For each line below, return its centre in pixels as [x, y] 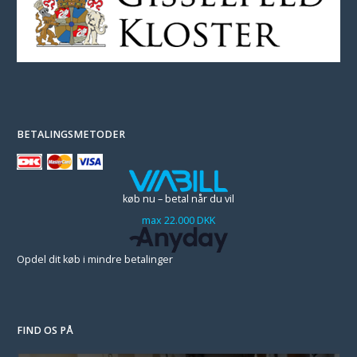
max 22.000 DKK [178, 220]
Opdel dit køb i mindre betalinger [95, 260]
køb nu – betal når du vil [178, 198]
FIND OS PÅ [45, 331]
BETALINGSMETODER [71, 134]
